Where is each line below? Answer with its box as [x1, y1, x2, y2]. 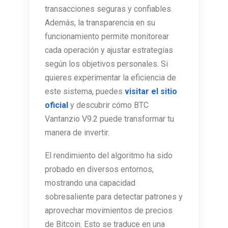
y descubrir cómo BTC [68, 100, 149, 110]
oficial [45, 100, 68, 110]
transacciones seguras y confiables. [45, 4, 173, 14]
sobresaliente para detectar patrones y [45, 192, 183, 202]
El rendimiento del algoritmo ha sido [45, 151, 173, 161]
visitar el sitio [125, 87, 177, 97]
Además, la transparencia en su [45, 18, 155, 28]
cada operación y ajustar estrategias [45, 45, 173, 55]
